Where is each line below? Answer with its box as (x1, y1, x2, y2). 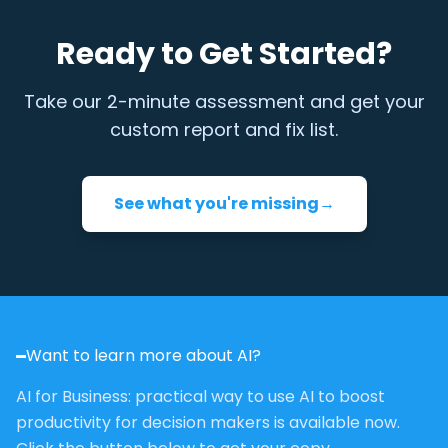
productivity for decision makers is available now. (16, 411, 400, 434)
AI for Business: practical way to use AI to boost (16, 385, 385, 408)
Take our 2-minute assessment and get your (23, 89, 425, 114)
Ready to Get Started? (56, 33, 392, 75)
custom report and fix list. (110, 117, 338, 142)
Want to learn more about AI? (26, 344, 261, 367)
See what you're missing (113, 192, 319, 215)
